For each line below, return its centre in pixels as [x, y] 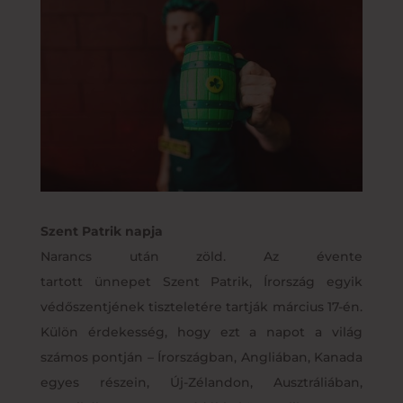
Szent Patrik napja [101, 231]
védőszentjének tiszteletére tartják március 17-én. [201, 306]
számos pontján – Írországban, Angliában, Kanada [201, 357]
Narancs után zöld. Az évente [201, 256]
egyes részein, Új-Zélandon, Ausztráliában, [201, 382]
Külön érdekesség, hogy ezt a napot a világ [201, 331]
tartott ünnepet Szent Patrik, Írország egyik [201, 281]
